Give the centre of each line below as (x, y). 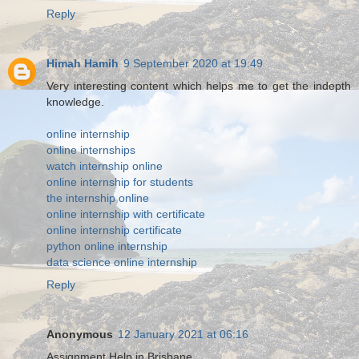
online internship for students (120, 182)
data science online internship (122, 262)
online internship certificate (114, 230)
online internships (91, 149)
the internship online (98, 198)
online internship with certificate (126, 214)
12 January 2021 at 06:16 (183, 334)
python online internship (107, 246)
